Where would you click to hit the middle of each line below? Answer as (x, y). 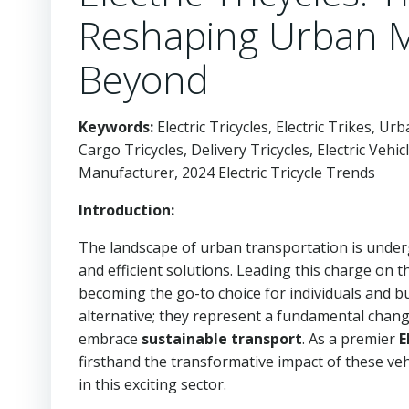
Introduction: (126, 210)
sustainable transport (222, 339)
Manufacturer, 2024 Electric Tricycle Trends (227, 173)
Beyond (144, 79)
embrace (110, 339)
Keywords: (116, 127)
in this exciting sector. (152, 384)
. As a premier (351, 339)
